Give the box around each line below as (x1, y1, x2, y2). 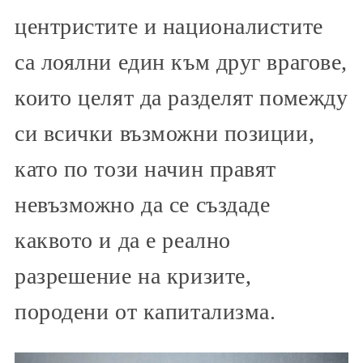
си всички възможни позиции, (15, 120, 315, 146)
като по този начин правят (15, 156, 276, 181)
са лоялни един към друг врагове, (15, 49, 348, 75)
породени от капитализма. (15, 298, 276, 324)
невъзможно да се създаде (15, 191, 271, 217)
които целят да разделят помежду (15, 84, 348, 110)
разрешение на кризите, (15, 263, 252, 288)
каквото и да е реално (15, 227, 231, 253)
